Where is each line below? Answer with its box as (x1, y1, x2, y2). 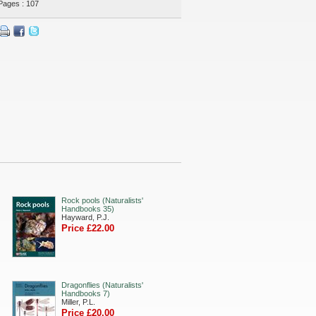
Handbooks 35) (61, 205, 114, 213)
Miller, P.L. (61, 298, 95, 306)
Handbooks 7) (61, 289, 110, 298)
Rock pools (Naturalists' (61, 196, 143, 205)
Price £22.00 (61, 223, 114, 233)
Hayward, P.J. (61, 213, 109, 221)
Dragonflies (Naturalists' (61, 281, 143, 289)
